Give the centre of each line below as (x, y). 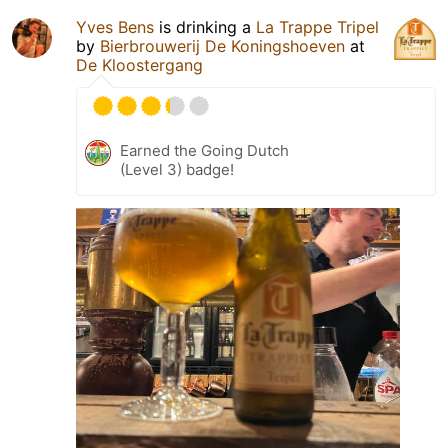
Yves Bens (115, 26)
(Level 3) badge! (177, 169)
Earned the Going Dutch (204, 150)
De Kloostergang (139, 64)
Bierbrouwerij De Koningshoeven (222, 45)
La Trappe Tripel (317, 26)
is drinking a (205, 26)
